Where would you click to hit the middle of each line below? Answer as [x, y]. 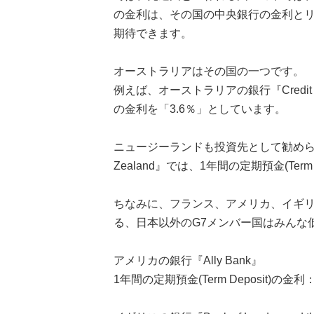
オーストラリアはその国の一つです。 [209, 71]
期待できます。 [153, 33]
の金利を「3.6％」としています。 [200, 109]
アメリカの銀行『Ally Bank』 [188, 260]
